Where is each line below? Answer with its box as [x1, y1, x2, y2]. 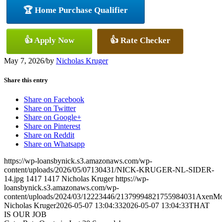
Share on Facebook [24, 95, 84, 104]
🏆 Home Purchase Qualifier [23, 5, 128, 15]
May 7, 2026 [4, 56, 44, 65]
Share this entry [4, 76, 48, 84]
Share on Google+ [24, 113, 81, 122]
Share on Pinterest [24, 122, 80, 131]
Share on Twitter [24, 104, 76, 113]
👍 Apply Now [24, 35, 74, 45]
